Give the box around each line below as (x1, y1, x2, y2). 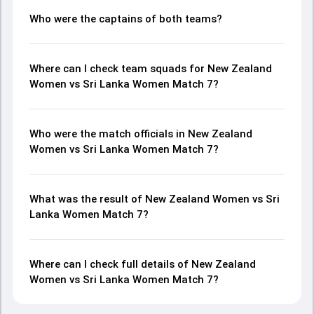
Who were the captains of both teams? (29, 13, 222, 25)
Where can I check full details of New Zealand (29, 258, 256, 271)
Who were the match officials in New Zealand (29, 128, 252, 140)
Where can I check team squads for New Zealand (29, 62, 272, 75)
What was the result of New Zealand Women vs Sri (29, 193, 280, 205)
